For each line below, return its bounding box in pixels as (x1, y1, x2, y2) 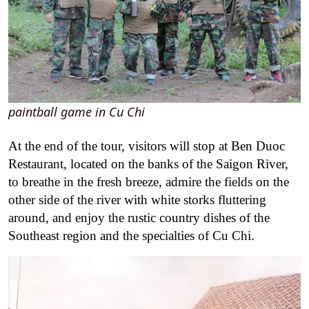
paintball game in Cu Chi (8, 103, 145, 120)
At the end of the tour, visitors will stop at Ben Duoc (8, 138, 285, 153)
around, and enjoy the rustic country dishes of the (8, 210, 270, 225)
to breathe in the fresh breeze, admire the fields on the (8, 174, 289, 189)
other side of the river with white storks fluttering (8, 192, 266, 207)
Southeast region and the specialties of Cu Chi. (8, 228, 255, 243)
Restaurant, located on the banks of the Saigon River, (8, 156, 288, 171)
